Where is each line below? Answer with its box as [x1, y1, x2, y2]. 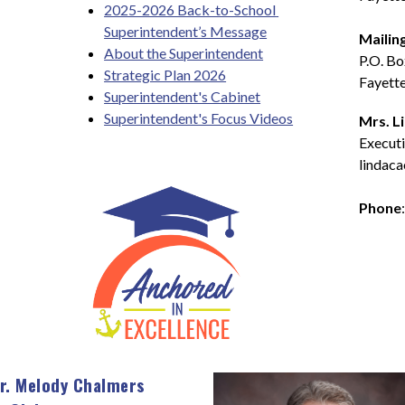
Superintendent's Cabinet [104, 88, 261, 105]
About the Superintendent [104, 44, 264, 61]
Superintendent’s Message [104, 23, 268, 40]
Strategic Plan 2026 [104, 66, 227, 83]
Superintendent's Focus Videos [104, 109, 294, 127]
